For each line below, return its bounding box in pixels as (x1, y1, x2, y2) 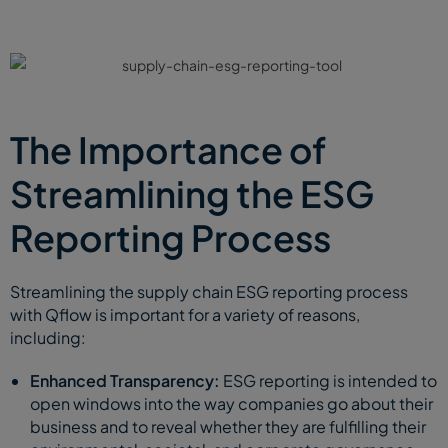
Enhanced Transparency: (30, 369, 220, 391)
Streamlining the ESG (10, 170, 374, 216)
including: (10, 326, 86, 348)
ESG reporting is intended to (220, 369, 437, 391)
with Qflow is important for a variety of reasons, (10, 303, 360, 325)
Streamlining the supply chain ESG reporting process (10, 280, 408, 302)
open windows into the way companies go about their (30, 392, 433, 414)
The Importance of (10, 126, 326, 172)
